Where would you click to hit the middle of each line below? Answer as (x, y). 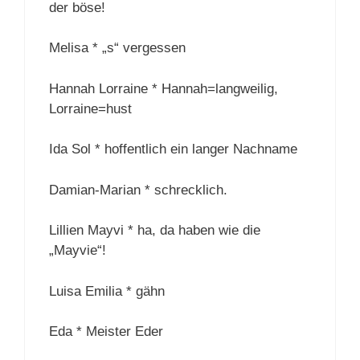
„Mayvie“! (78, 251)
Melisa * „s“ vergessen (117, 48)
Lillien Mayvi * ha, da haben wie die (155, 231)
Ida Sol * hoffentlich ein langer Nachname (173, 149)
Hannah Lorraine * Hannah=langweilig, (164, 88)
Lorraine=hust (90, 108)
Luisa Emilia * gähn (107, 291)
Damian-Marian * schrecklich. (138, 190)
